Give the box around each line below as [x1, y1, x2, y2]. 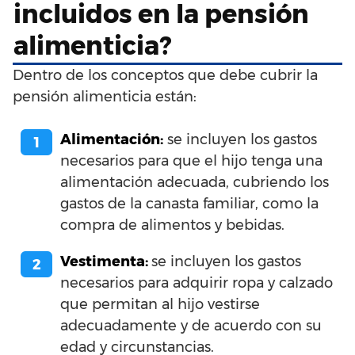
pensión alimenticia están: [13, 87, 197, 105]
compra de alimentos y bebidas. [60, 216, 284, 234]
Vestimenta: [60, 252, 151, 270]
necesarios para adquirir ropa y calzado [60, 273, 333, 292]
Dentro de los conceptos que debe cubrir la [13, 66, 318, 84]
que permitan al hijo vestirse [60, 295, 260, 313]
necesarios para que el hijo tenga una [60, 151, 323, 170]
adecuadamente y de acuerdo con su [60, 316, 322, 334]
